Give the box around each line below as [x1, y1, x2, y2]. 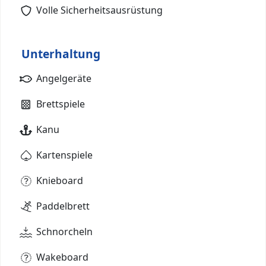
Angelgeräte [36, 71, 91, 85]
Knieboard [36, 173, 83, 187]
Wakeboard [36, 250, 88, 264]
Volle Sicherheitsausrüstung [36, 3, 163, 17]
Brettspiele [36, 97, 85, 110]
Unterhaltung [21, 45, 100, 62]
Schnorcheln [36, 224, 93, 238]
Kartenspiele [36, 148, 93, 161]
